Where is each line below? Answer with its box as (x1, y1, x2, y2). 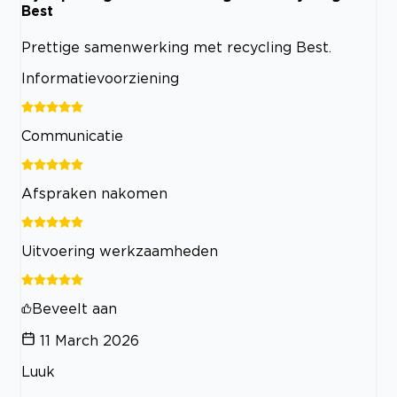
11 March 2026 (40, 331, 139, 348)
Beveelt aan (32, 300, 117, 316)
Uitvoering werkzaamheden (21, 242, 218, 259)
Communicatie (21, 127, 123, 144)
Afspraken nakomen (21, 184, 167, 201)
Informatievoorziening (21, 69, 179, 86)
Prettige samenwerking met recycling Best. (21, 38, 331, 55)
